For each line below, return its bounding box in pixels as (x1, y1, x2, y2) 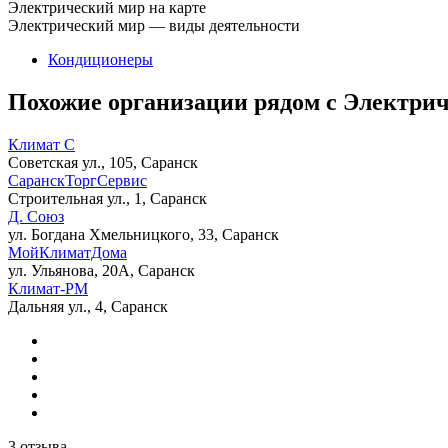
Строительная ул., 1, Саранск (8, 189, 207, 207)
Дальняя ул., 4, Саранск (8, 297, 168, 315)
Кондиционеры (48, 50, 153, 68)
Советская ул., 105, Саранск (8, 153, 198, 171)
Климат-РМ (8, 279, 88, 297)
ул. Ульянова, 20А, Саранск (8, 261, 195, 279)
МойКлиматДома (8, 243, 127, 261)
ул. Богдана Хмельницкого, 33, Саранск (8, 225, 279, 243)
